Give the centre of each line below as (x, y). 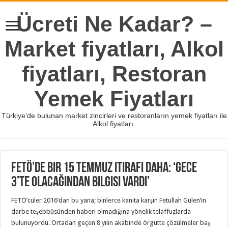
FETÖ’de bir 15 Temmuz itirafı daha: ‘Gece (104, 168)
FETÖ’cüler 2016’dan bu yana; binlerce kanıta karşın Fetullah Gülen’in (109, 200)
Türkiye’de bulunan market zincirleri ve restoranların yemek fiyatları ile (114, 116)
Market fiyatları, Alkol (114, 49)
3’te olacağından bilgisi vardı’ (81, 182)
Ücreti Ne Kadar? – (114, 24)
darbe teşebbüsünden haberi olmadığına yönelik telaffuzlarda (101, 211)
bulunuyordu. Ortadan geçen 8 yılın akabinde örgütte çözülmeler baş (111, 222)
